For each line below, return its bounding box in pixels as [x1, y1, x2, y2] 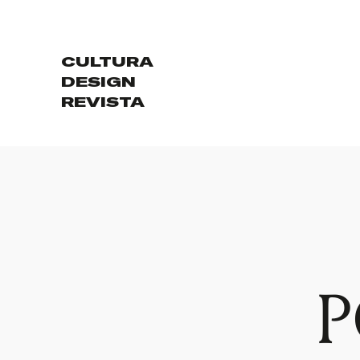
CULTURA [61, 52, 154, 72]
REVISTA [61, 92, 145, 112]
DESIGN [61, 72, 137, 92]
